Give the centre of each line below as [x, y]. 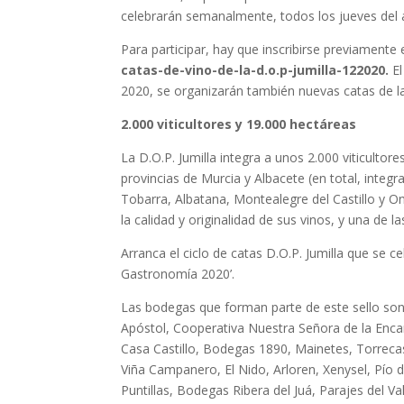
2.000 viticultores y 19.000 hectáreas [239, 124]
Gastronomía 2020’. [178, 274]
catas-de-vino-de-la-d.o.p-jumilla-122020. [257, 70]
